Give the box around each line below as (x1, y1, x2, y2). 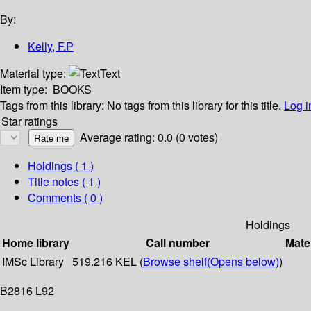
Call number (145, 235, 210, 251)
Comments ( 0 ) (28, 190, 103, 206)
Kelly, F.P (28, 38, 74, 55)
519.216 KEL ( (72, 253, 143, 270)
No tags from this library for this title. (107, 97, 281, 114)
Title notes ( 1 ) (28, 174, 101, 190)
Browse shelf (143, 253, 207, 270)
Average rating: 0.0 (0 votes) (80, 129, 218, 146)
